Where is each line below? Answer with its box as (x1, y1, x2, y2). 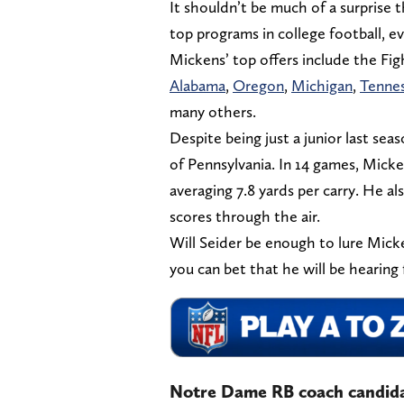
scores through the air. (170, 206, 320, 225)
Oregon (233, 75, 284, 95)
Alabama (170, 75, 225, 95)
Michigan (291, 75, 353, 95)
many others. (170, 101, 256, 121)
